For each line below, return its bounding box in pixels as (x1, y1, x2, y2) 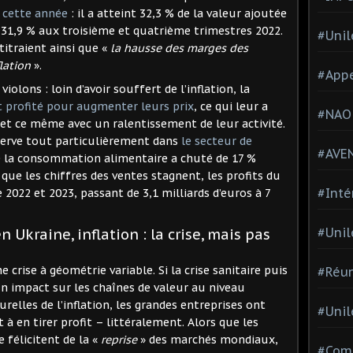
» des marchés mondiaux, (137, 332, 278, 347)
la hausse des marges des (110, 40, 248, 55)
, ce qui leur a (194, 98, 268, 113)
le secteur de (181, 133, 252, 148)
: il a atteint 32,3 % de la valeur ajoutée (68, 6, 287, 20)
